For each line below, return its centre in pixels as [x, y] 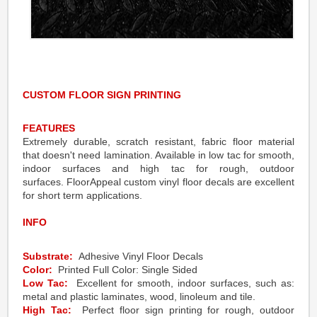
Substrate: [49, 256]
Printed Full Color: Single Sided [128, 270]
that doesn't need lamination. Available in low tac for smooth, [158, 155]
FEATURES [49, 128]
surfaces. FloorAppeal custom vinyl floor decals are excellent [158, 182]
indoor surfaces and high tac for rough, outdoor [158, 168]
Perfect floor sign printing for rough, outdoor [189, 310]
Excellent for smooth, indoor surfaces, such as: [185, 283]
